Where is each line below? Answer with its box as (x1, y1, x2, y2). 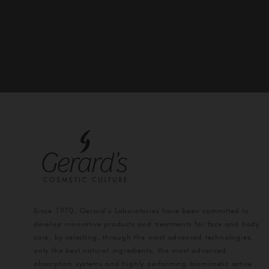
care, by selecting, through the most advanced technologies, (34, 232, 254, 242)
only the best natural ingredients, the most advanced (34, 246, 226, 255)
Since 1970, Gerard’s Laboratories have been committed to (34, 206, 249, 216)
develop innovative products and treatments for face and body (34, 219, 259, 229)
